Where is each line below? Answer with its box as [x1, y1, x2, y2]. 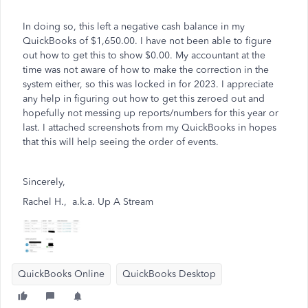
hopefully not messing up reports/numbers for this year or [23, 107, 278, 119]
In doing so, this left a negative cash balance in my [23, 21, 245, 32]
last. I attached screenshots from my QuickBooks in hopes [23, 122, 276, 133]
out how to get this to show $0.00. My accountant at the [23, 49, 265, 61]
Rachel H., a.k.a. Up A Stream [23, 196, 153, 208]
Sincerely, [23, 176, 68, 188]
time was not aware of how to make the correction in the [23, 64, 269, 76]
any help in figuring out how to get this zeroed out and [23, 93, 265, 104]
